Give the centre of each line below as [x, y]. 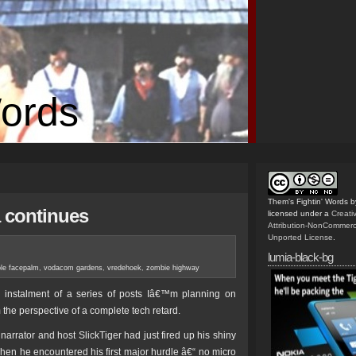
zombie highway [173, 268]
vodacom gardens [73, 268]
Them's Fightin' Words [308, 201]
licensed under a [300, 213]
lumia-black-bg [300, 257]
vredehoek [124, 268]
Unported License [300, 237]
